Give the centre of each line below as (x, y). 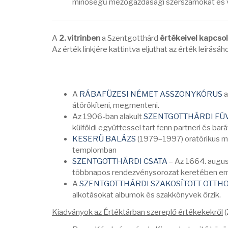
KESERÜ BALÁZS (104, 139)
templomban (94, 150)
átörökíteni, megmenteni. (116, 105)
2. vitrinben (80, 38)
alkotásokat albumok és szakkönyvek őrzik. (147, 195)
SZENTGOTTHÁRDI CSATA (120, 161)
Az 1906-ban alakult (108, 117)
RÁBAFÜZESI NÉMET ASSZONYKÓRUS (151, 94)
